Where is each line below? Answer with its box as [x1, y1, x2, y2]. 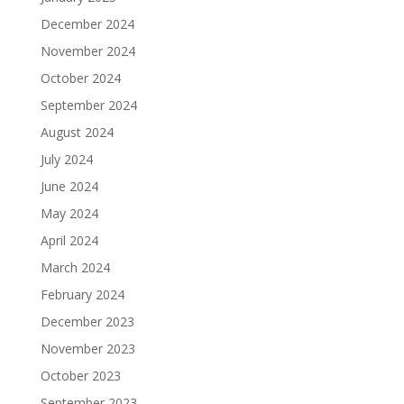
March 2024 [40, 259, 110, 277]
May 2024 [40, 205, 98, 223]
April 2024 [40, 232, 98, 250]
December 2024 [40, 15, 134, 33]
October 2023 [40, 367, 121, 385]
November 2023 [40, 340, 135, 358]
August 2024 [40, 124, 114, 142]
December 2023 [40, 313, 134, 331]
